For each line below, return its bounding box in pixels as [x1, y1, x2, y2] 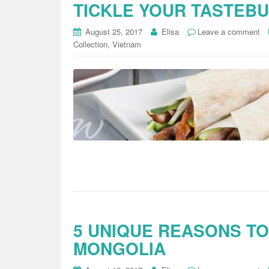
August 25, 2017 [85, 25, 142, 37]
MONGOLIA [73, 235, 166, 261]
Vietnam [112, 38, 141, 50]
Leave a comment [198, 25, 260, 37]
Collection [73, 38, 107, 50]
